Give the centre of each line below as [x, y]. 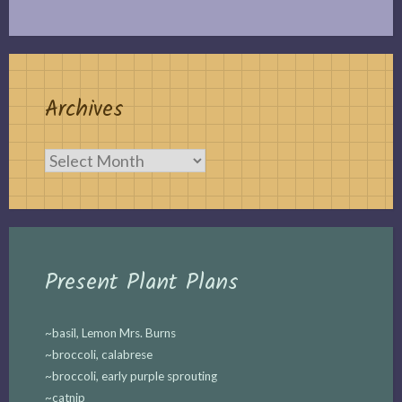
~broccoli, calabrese [99, 354]
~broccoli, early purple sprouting [131, 376]
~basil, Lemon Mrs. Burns [110, 333]
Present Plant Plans [142, 283]
